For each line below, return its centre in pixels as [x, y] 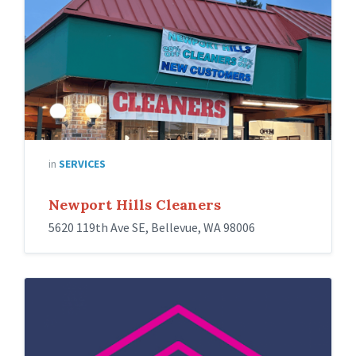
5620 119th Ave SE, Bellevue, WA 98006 [152, 227]
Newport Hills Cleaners [135, 205]
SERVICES [82, 164]
